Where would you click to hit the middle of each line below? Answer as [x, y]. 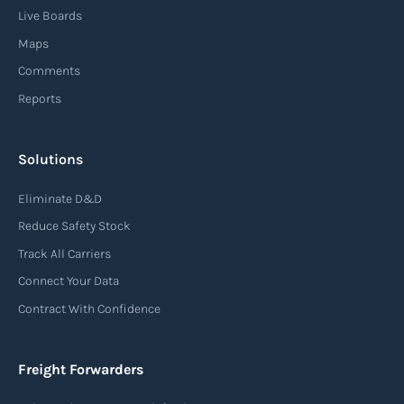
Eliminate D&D [60, 198]
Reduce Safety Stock [74, 226]
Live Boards [50, 16]
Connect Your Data [69, 281]
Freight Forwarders [81, 369]
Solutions [50, 159]
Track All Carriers [64, 253]
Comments [49, 71]
